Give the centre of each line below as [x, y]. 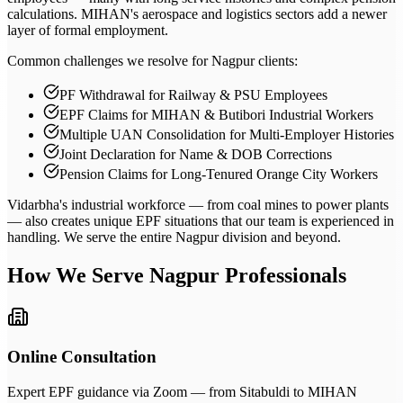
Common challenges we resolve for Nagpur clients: [152, 60]
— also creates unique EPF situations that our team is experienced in [201, 220]
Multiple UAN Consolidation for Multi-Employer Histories [227, 134]
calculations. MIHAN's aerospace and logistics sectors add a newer [197, 13]
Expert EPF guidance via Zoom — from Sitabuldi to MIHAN [182, 391]
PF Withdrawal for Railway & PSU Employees [193, 94]
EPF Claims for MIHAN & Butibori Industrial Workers [216, 114]
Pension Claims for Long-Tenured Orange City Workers [219, 174]
